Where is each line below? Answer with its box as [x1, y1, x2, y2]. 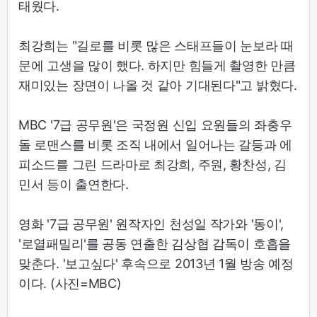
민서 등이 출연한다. [18, 177, 129, 192]
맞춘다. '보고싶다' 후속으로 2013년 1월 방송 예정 [18, 256, 294, 272]
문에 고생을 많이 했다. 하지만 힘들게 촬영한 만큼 [18, 58, 296, 74]
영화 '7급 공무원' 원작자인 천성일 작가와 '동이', [18, 217, 284, 232]
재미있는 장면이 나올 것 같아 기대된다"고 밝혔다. [18, 78, 297, 93]
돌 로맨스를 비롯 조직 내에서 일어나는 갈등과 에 [18, 137, 292, 153]
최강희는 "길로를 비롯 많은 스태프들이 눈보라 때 [18, 38, 294, 54]
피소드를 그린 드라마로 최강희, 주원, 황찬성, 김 [18, 157, 287, 173]
